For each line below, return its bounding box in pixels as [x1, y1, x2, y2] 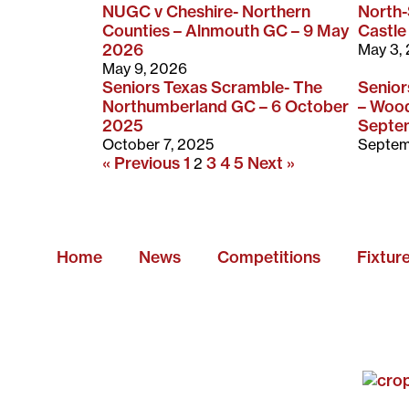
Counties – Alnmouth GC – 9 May [102, 20, 349, 40]
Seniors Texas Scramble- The [102, 77, 322, 97]
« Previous [102, 152, 180, 173]
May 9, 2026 [102, 58, 187, 78]
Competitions [217, 246, 320, 267]
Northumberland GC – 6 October [102, 96, 349, 116]
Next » [247, 152, 295, 173]
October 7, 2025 [102, 134, 214, 153]
